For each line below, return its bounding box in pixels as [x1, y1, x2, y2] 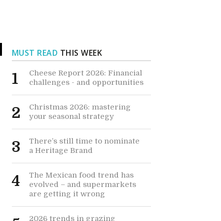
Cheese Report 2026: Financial [29, 69, 142, 77]
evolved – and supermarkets [29, 180, 136, 189]
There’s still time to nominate [29, 137, 140, 146]
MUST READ [11, 47, 58, 58]
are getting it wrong [29, 189, 105, 198]
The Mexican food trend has [29, 171, 134, 180]
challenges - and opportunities [29, 78, 144, 87]
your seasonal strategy [29, 112, 114, 121]
